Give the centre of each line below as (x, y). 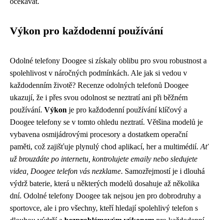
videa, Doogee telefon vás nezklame (65, 171)
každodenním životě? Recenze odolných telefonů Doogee (99, 85)
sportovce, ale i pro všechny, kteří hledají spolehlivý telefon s (104, 208)
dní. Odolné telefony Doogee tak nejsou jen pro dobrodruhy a (105, 196)
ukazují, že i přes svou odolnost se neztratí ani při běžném (99, 97)
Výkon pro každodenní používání (86, 31)
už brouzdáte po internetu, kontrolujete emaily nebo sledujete (104, 159)
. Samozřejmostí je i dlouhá (163, 171)
